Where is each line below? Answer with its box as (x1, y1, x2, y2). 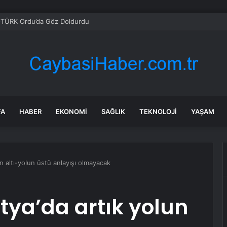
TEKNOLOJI (139, 107, 177, 116)
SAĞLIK (101, 107, 125, 116)
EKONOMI (56, 107, 87, 116)
